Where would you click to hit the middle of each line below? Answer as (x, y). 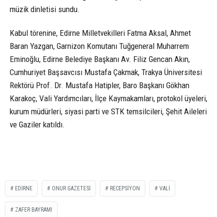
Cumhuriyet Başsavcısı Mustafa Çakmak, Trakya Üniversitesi (106, 72)
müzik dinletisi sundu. (45, 9)
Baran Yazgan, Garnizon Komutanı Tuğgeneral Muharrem (99, 46)
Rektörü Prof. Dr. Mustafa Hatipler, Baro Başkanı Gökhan (100, 85)
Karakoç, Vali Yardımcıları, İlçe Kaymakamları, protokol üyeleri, (108, 98)
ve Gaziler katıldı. (37, 124)
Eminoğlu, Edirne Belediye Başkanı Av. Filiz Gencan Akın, (100, 59)
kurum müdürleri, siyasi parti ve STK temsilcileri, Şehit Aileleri (108, 111)
